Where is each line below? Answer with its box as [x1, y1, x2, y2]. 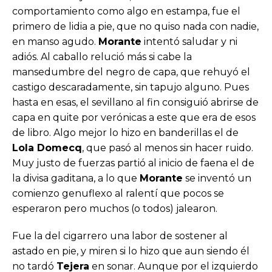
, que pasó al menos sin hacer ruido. [82, 142, 253, 154]
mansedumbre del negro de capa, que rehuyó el [12, 66, 250, 78]
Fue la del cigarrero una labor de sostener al [12, 229, 228, 242]
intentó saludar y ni [141, 36, 237, 48]
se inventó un [183, 172, 251, 185]
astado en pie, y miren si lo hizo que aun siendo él [12, 245, 250, 257]
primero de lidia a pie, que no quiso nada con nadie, [12, 21, 259, 33]
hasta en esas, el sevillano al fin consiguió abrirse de [12, 97, 259, 109]
